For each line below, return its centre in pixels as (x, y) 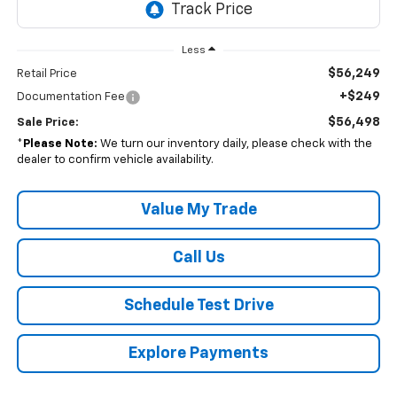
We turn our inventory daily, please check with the (234, 144)
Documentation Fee (70, 97)
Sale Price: (47, 123)
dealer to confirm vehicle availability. (115, 160)
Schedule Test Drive (198, 306)
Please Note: (60, 144)
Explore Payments (198, 354)
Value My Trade (198, 210)
